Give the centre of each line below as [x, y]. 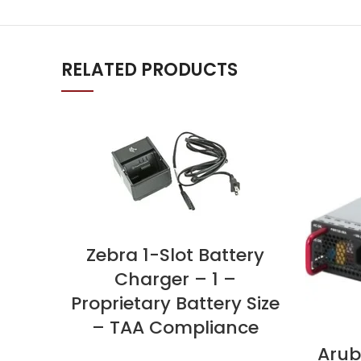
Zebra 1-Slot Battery [175, 255]
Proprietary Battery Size [175, 303]
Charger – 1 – [175, 279]
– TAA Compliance [175, 328]
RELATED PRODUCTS [149, 70]
